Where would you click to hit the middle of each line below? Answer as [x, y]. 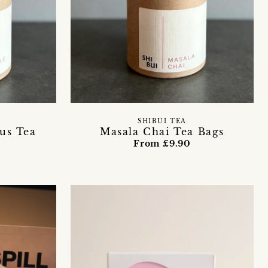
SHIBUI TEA [162, 121]
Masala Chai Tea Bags [162, 131]
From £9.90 [162, 143]
